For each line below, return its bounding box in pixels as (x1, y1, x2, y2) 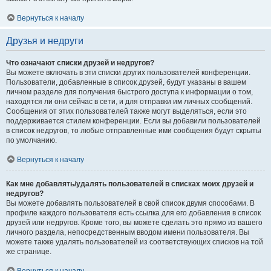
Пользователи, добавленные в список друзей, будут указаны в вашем (6, 78, 246, 87)
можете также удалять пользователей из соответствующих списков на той (6, 238, 263, 246)
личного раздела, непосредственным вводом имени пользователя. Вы (6, 228, 249, 237)
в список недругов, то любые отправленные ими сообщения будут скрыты (6, 126, 261, 135)
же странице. (6, 247, 51, 256)
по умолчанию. (6, 136, 57, 145)
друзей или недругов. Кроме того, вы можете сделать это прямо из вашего (6, 218, 263, 227)
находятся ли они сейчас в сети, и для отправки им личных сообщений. (6, 97, 252, 106)
